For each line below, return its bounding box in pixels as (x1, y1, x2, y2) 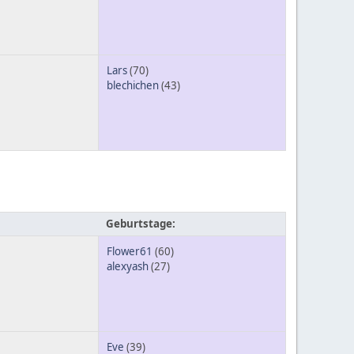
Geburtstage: (106, 216, 175, 231)
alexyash (107, 258, 149, 273)
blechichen (107, 78, 159, 93)
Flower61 (107, 243, 153, 258)
